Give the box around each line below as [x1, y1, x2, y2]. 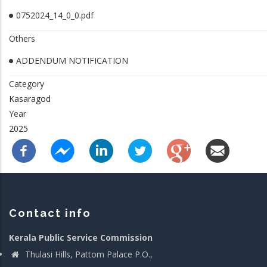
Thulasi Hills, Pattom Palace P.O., [23, 248, 153, 260]
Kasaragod [9, 93, 51, 104]
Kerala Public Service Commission [9, 231, 153, 243]
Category [9, 78, 44, 89]
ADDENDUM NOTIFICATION [16, 55, 128, 66]
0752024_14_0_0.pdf [16, 10, 94, 21]
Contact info [9, 206, 91, 219]
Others [9, 33, 35, 44]
